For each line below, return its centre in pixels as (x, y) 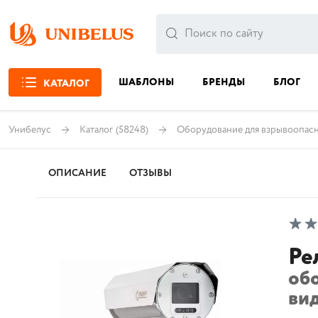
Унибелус (30, 130)
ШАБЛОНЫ (146, 82)
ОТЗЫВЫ (150, 173)
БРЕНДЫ (224, 82)
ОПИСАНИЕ (77, 173)
